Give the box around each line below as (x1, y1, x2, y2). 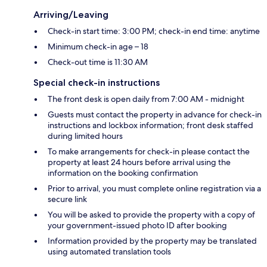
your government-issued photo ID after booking (48, 220, 227, 231)
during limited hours (48, 131, 123, 142)
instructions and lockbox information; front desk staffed (48, 120, 253, 131)
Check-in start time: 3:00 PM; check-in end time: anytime (48, 26, 260, 37)
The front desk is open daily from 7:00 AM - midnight (48, 94, 244, 105)
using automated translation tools (48, 246, 171, 257)
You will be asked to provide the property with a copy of (48, 209, 255, 221)
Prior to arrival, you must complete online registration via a (48, 183, 261, 194)
